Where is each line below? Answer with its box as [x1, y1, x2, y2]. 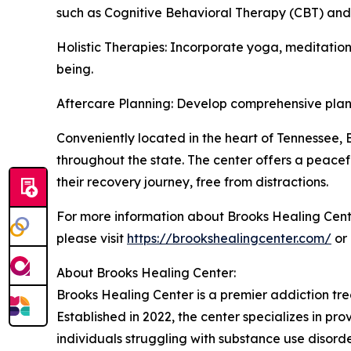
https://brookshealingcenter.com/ [127, 230, 331, 246]
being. [56, 60, 93, 77]
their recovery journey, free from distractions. [56, 173, 328, 190]
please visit [56, 230, 127, 246]
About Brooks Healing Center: [56, 264, 236, 280]
